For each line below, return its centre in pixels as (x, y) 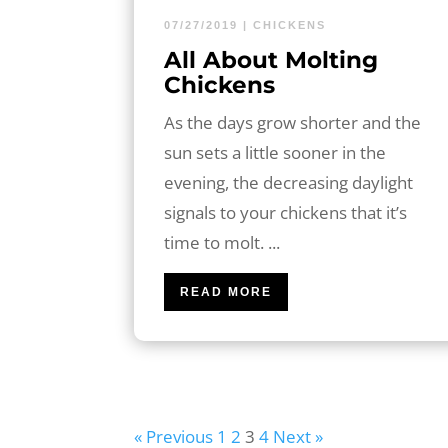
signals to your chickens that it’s (286, 212)
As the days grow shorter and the (293, 122)
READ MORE (226, 291)
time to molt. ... (222, 242)
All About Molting (271, 59)
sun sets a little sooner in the (275, 152)
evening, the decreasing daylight (289, 182)
